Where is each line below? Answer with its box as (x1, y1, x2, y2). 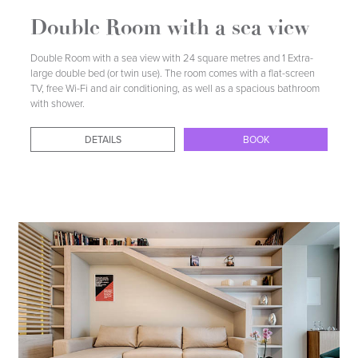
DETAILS (99, 125, 143, 139)
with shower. (30, 97, 86, 110)
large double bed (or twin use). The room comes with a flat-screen (30, 66, 316, 80)
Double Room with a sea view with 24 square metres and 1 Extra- (30, 51, 314, 65)
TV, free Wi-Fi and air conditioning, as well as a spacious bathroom (30, 82, 320, 95)
